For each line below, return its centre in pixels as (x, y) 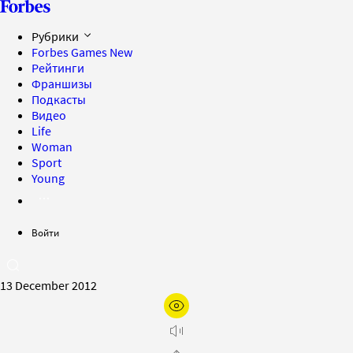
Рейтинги (58, 68)
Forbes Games (71, 52)
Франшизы (62, 84)
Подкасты (59, 99)
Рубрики (56, 36)
